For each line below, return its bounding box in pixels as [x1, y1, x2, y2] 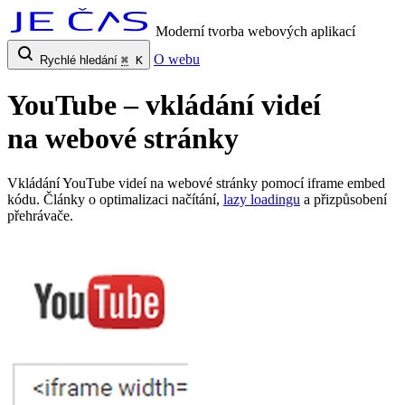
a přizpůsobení [300, 191, 387, 207]
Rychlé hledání [40, 53, 118, 67]
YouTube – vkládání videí [7, 89, 321, 122]
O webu [154, 52, 200, 67]
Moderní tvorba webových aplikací [155, 24, 355, 39]
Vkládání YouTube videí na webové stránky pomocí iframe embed [7, 174, 385, 191]
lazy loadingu [223, 191, 300, 207]
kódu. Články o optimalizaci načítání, [7, 191, 223, 207]
